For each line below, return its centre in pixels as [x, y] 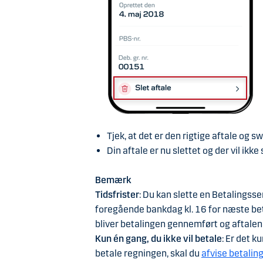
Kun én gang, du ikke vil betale [158, 238]
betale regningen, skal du [148, 253]
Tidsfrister [117, 194]
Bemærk [113, 180]
